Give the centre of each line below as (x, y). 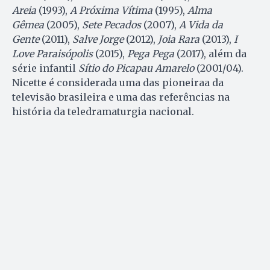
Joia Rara (179, 39)
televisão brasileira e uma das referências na (121, 97)
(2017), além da (210, 54)
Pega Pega (151, 54)
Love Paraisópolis (52, 54)
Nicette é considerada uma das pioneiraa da (118, 83)
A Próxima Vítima (111, 11)
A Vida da (201, 25)
